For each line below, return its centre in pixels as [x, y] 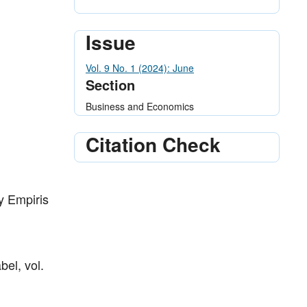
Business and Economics [140, 106]
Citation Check [153, 144]
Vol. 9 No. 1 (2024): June [140, 67]
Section [110, 84]
